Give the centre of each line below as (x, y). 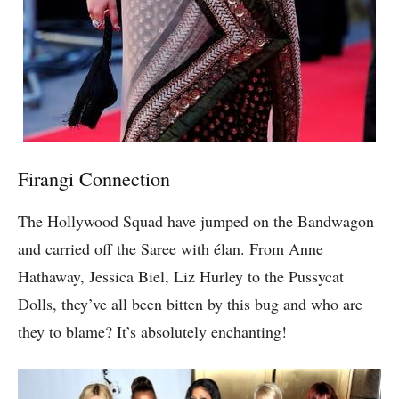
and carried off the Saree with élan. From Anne (171, 249)
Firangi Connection (94, 179)
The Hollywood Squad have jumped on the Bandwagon (196, 221)
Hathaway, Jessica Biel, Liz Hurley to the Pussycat (181, 277)
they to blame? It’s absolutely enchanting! (152, 332)
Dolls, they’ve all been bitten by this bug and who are (190, 304)
